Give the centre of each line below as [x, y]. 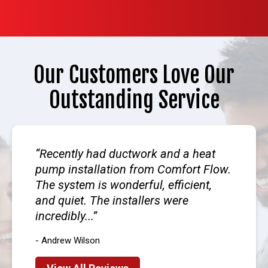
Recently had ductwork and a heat [127, 153]
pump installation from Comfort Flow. [133, 169]
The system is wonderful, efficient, [124, 185]
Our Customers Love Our [134, 75]
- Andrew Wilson [68, 240]
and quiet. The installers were [112, 200]
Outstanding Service [134, 100]
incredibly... [64, 216]
